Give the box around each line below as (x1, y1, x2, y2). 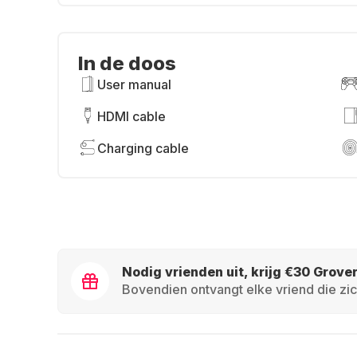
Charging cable (97, 140, 189, 156)
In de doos (78, 52, 176, 75)
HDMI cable (97, 108, 166, 124)
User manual (97, 76, 171, 92)
